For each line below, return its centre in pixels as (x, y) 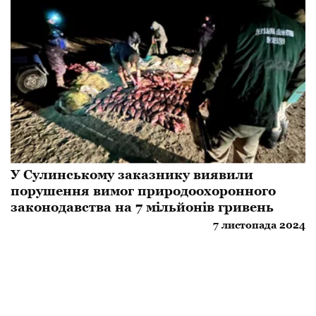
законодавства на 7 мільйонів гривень (142, 207)
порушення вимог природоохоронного (143, 191)
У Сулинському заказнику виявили (132, 175)
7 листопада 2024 (259, 225)
